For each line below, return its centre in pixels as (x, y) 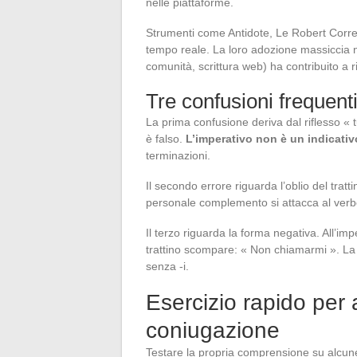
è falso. (166, 139)
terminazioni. (178, 156)
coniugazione (213, 331)
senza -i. (167, 267)
